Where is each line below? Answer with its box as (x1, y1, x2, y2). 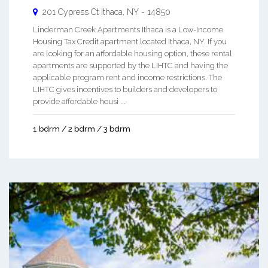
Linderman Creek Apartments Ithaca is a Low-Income (33, 25, 223, 34)
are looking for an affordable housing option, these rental (33, 48, 232, 58)
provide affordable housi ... (33, 96, 126, 106)
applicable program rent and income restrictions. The (33, 72, 222, 82)
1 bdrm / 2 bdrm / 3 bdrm (33, 124, 130, 133)
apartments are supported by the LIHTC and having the (33, 60, 228, 70)
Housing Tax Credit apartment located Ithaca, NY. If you (33, 36, 227, 46)
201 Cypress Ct (42, 7, 99, 17)
